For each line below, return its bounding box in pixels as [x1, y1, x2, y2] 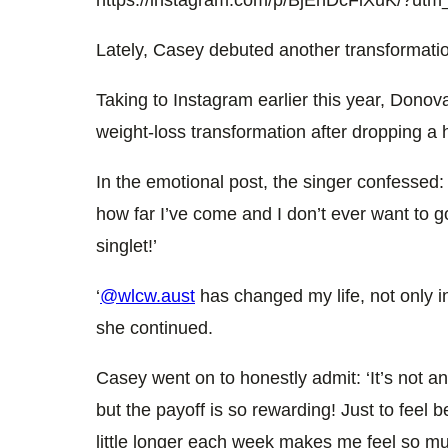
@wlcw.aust [100, 285, 195, 306]
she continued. [96, 317, 213, 338]
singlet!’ [96, 235, 157, 256]
